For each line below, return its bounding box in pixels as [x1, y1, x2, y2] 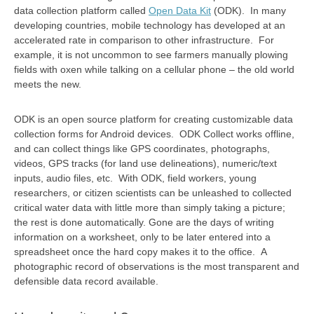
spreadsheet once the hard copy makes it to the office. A [14, 245, 266, 257]
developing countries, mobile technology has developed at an [14, 19, 285, 31]
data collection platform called [14, 4, 149, 16]
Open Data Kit [149, 4, 211, 16]
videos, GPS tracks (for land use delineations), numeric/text [14, 157, 277, 169]
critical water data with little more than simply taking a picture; [14, 201, 285, 213]
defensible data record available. [14, 275, 158, 287]
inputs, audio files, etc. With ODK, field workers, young [14, 172, 257, 184]
